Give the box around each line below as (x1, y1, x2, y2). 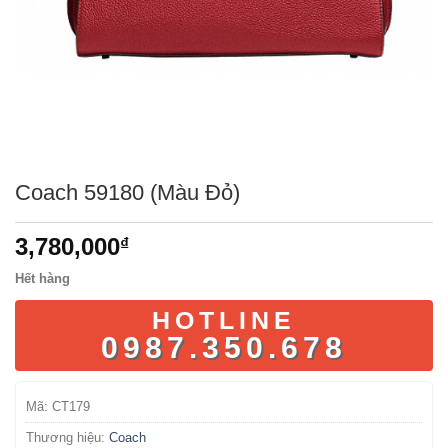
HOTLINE (152, 305, 296, 334)
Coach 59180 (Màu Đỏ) (15, 180, 240, 206)
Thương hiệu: (26, 429, 109, 445)
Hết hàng (15, 271, 70, 287)
